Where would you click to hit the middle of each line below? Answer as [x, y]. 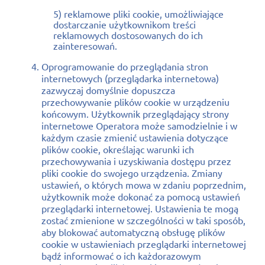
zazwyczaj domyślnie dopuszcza [108, 90]
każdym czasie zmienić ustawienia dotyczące [135, 137]
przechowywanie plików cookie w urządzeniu [135, 101]
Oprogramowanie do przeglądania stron [125, 66]
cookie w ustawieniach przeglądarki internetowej [144, 243]
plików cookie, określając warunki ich [118, 149]
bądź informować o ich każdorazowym [121, 255]
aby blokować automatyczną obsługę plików [133, 232]
